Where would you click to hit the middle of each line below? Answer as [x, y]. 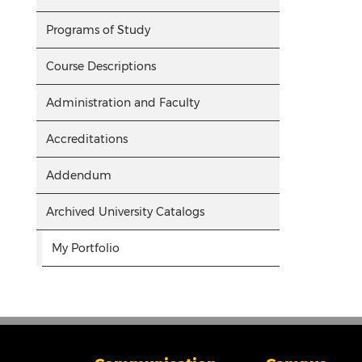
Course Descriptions [101, 66]
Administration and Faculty [123, 103]
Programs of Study [98, 30]
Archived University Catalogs [125, 212]
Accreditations [87, 139]
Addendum [79, 175]
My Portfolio [86, 248]
